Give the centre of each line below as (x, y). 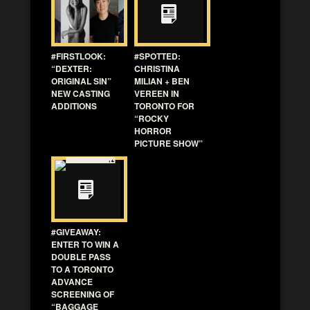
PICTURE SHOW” (168, 143)
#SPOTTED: (157, 56)
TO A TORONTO (82, 269)
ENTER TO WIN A (85, 244)
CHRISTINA (157, 68)
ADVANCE (72, 281)
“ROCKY (152, 118)
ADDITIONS (74, 106)
